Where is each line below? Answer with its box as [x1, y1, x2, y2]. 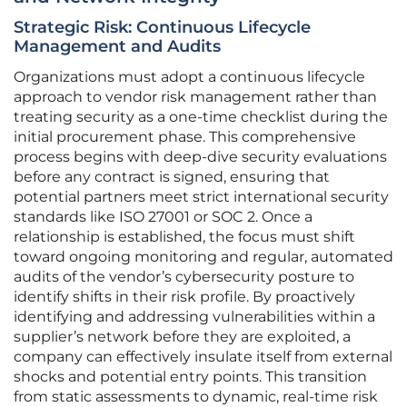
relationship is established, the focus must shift [14, 228, 355, 246]
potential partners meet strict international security [14, 188, 389, 206]
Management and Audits [14, 36, 221, 57]
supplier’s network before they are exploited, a [14, 328, 351, 346]
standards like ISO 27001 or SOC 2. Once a [14, 208, 313, 226]
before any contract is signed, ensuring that [14, 168, 330, 186]
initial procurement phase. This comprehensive [14, 128, 356, 146]
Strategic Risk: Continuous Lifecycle [14, 17, 311, 38]
